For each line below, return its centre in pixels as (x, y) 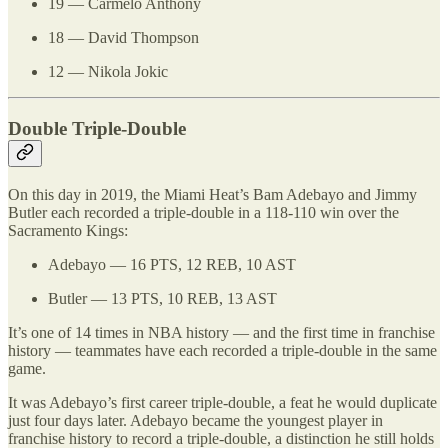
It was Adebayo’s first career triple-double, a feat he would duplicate (222, 402)
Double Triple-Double (97, 128)
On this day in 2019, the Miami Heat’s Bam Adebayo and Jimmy (212, 194)
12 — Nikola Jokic (108, 72)
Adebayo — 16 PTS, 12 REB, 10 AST (172, 264)
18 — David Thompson (123, 38)
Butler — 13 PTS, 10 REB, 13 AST (162, 298)
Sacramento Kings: (68, 230)
